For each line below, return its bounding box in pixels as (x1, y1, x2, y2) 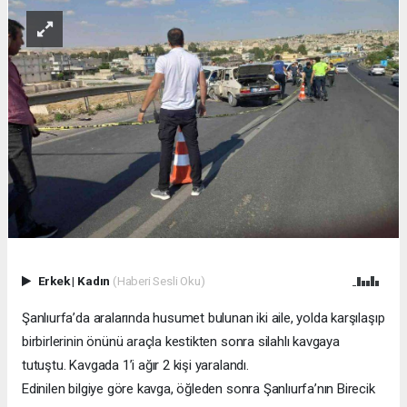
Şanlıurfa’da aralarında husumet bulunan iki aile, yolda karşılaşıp (22, 310, 385, 327)
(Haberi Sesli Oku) (112, 273, 205, 289)
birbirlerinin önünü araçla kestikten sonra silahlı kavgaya (22, 333, 340, 351)
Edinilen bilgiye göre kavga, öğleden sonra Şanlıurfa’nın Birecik (22, 381, 375, 398)
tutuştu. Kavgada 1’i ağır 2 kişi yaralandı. (22, 357, 249, 374)
